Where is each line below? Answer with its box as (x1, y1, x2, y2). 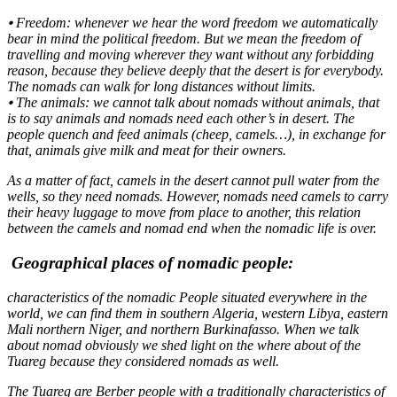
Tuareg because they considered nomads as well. (7, 353, 279, 369)
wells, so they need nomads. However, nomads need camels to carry (7, 189, 388, 205)
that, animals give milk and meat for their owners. (7, 143, 286, 159)
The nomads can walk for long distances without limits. (7, 79, 315, 95)
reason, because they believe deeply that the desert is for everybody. (7, 63, 384, 79)
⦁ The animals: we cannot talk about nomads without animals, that (7, 95, 379, 111)
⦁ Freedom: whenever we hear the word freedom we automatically (7, 15, 378, 31)
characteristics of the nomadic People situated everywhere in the (7, 289, 367, 305)
